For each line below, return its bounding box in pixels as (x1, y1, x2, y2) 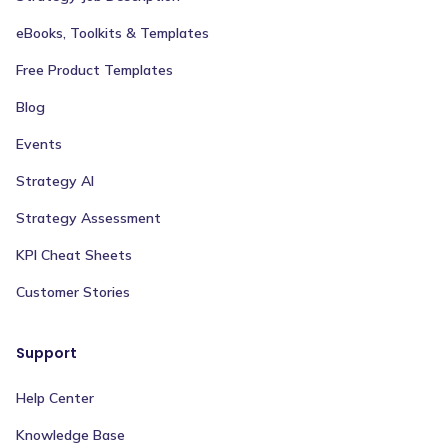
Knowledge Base (16, 426, 125, 445)
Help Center (16, 389, 94, 408)
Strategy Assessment (16, 209, 161, 228)
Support (16, 343, 77, 364)
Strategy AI (16, 172, 94, 191)
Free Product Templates (16, 61, 173, 80)
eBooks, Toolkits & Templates (16, 24, 209, 43)
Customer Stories (16, 283, 130, 302)
